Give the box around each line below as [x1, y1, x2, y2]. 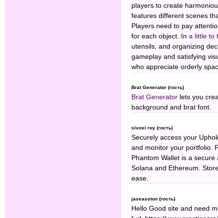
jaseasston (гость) [131, 196, 175, 202]
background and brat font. [131, 104, 211, 111]
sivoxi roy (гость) [131, 125, 173, 131]
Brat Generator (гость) [131, 85, 184, 91]
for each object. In [131, 33, 189, 40]
